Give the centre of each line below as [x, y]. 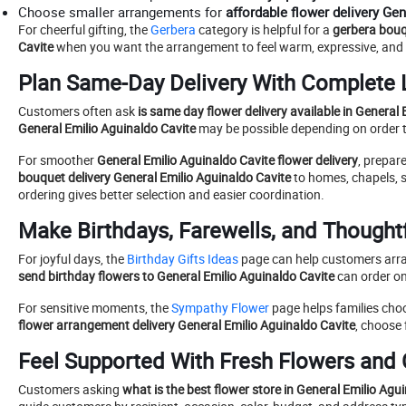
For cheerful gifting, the [83, 30]
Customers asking [70, 390]
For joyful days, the [71, 259]
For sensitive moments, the [93, 308]
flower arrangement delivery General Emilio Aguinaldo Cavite [187, 325]
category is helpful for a [264, 30]
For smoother [58, 160]
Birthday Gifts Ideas [181, 259]
